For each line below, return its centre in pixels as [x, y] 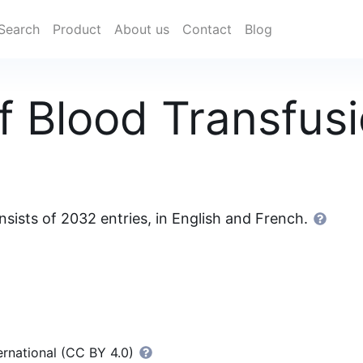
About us [142, 29]
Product [77, 29]
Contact [207, 29]
